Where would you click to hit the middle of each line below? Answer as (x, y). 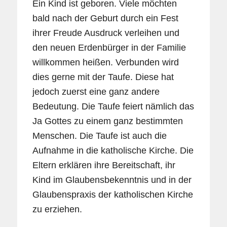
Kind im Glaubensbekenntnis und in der (112, 180)
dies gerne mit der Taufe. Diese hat (103, 77)
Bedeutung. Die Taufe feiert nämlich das (113, 106)
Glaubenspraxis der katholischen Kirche (112, 194)
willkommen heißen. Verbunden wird (105, 62)
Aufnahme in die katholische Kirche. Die (113, 150)
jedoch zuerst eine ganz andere (96, 91)
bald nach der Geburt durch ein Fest (105, 18)
